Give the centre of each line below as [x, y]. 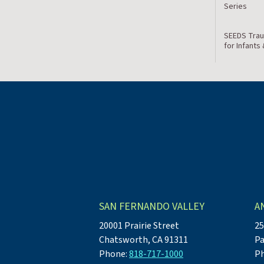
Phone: [114, 254]
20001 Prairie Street [139, 225]
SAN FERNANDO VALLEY [152, 206]
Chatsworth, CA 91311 [143, 240]
